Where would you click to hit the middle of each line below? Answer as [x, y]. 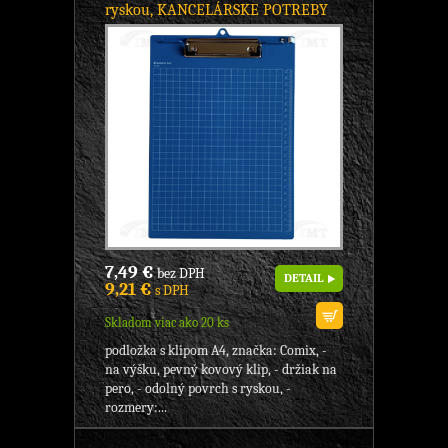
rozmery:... [136, 408]
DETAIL [303, 278]
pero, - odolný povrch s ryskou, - [198, 389]
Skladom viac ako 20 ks [167, 323]
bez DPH [179, 274]
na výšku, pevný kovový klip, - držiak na [221, 370]
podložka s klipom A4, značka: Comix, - [216, 351]
